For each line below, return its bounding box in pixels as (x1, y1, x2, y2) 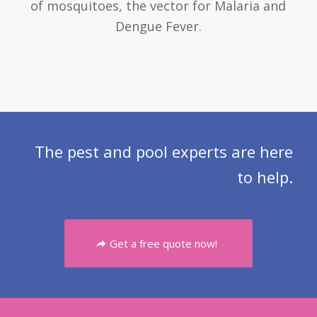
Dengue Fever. (115, 18, 202, 35)
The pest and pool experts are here (35, 141, 294, 163)
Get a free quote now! (109, 236, 217, 250)
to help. (237, 166, 294, 188)
